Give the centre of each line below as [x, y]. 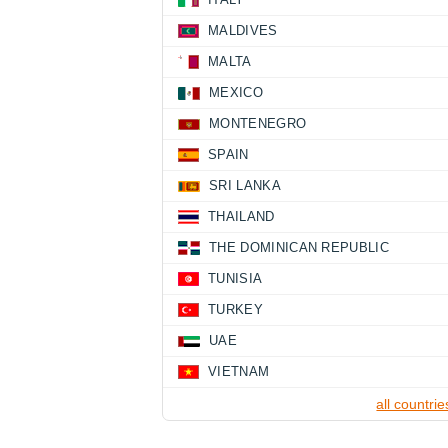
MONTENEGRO [258, 123]
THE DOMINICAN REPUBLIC [299, 247]
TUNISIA [235, 278]
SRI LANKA [245, 185]
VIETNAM [239, 371]
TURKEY [235, 309]
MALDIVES [243, 30]
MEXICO [236, 92]
